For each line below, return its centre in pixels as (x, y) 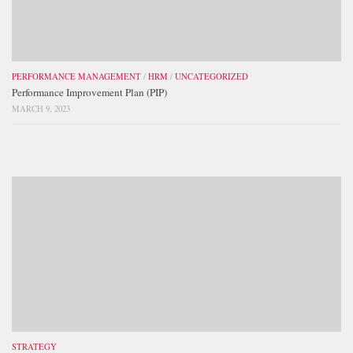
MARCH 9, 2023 (41, 109)
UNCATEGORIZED (212, 77)
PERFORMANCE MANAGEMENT (76, 77)
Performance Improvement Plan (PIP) (89, 93)
